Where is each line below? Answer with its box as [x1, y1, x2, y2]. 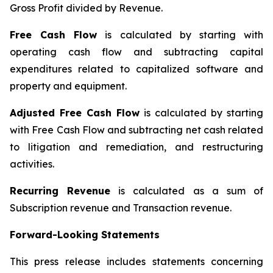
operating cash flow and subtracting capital [10, 46, 263, 58]
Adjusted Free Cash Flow [10, 107, 140, 119]
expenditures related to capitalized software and [10, 63, 263, 75]
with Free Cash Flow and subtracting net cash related [10, 124, 263, 136]
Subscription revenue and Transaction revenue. [10, 202, 232, 214]
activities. [10, 158, 54, 170]
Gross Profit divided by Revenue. [10, 2, 163, 14]
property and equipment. [10, 80, 127, 92]
